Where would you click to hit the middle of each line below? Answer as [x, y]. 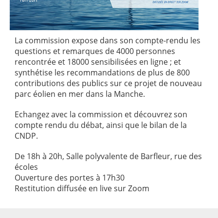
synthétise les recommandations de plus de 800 [102, 73]
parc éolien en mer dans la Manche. [80, 94]
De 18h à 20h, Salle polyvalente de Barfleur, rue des [108, 156]
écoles [26, 167]
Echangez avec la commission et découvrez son [101, 114]
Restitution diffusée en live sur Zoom [82, 188]
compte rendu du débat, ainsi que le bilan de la [101, 125]
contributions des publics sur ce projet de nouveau [108, 83]
